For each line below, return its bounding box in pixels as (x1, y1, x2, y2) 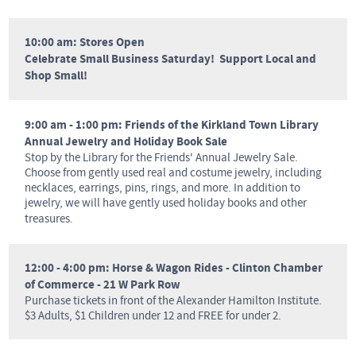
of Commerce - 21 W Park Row (25, 277, 180, 294)
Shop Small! (25, 68, 87, 85)
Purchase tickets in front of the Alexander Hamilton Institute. (25, 293, 322, 309)
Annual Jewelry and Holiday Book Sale (25, 133, 227, 151)
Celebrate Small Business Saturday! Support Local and (25, 51, 316, 68)
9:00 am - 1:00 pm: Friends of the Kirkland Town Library (25, 117, 319, 134)
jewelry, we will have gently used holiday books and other (25, 195, 307, 211)
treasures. (25, 211, 75, 227)
